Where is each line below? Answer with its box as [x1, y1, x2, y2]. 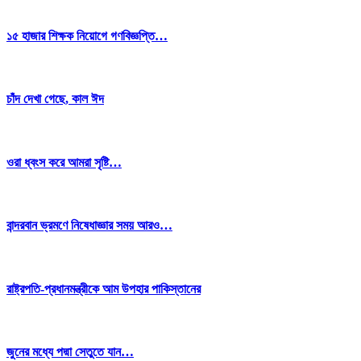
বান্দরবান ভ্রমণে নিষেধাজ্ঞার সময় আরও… [6, 218, 172, 233]
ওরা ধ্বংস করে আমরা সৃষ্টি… [6, 155, 122, 169]
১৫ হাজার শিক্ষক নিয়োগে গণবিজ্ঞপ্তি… [6, 28, 168, 43]
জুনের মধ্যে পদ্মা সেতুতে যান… [6, 345, 134, 359]
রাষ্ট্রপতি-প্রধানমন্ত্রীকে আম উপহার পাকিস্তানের [6, 281, 201, 296]
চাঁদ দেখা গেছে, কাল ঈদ [6, 92, 104, 106]
